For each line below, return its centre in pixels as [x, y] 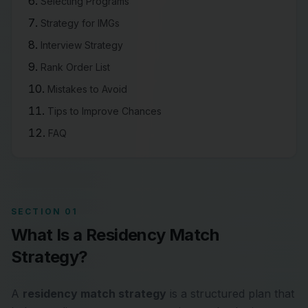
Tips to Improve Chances [104, 111]
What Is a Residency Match [115, 235]
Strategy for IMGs [80, 23]
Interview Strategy [82, 45]
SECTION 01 [45, 211]
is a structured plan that [230, 294]
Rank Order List [75, 67]
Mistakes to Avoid [87, 89]
